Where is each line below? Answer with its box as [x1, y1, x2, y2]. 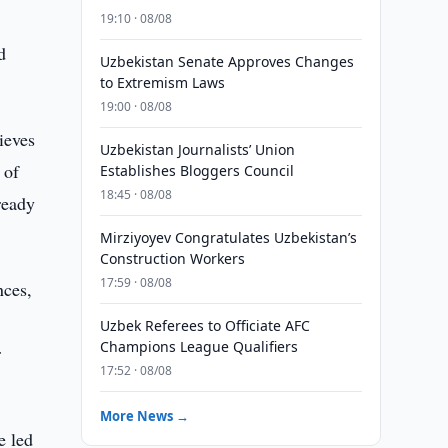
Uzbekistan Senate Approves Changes [99, 52, 354, 71]
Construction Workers [99, 249, 245, 268]
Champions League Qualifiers [99, 337, 298, 356]
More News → [99, 407, 189, 425]
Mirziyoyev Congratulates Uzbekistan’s [99, 228, 357, 247]
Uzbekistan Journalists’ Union [99, 140, 295, 159]
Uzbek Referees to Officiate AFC [99, 316, 310, 335]
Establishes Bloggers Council [99, 161, 294, 180]
